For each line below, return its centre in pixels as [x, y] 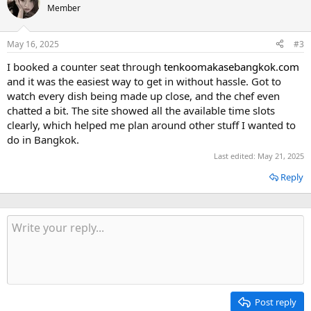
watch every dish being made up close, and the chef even [143, 95]
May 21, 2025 [281, 156]
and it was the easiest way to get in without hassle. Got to [144, 81]
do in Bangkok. [43, 139]
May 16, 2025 [33, 44]
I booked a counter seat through [85, 66]
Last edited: [236, 156]
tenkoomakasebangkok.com [232, 66]
